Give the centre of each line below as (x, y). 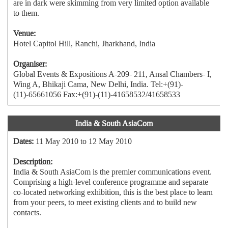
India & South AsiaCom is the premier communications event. (112, 172)
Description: (33, 162)
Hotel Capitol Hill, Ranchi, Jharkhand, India (84, 44)
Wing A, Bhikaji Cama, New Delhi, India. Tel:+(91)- (98, 84)
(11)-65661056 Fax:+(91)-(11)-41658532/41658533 (97, 94)
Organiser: (30, 64)
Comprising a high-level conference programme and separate (111, 182)
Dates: (23, 141)
